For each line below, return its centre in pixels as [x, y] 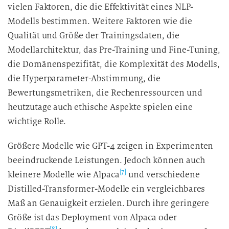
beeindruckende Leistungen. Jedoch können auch [106, 160]
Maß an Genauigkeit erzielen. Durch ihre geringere [109, 203]
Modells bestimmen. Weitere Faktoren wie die [100, 21]
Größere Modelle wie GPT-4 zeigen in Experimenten [111, 146]
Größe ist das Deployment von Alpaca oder [92, 217]
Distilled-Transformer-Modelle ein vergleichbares [107, 189]
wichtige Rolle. [37, 121]
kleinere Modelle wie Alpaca [64, 175]
